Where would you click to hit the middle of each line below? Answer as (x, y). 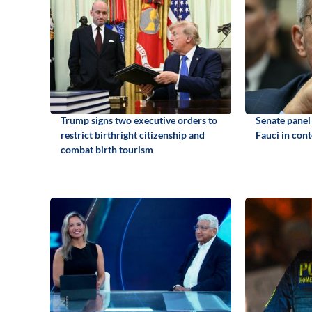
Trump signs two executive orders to (139, 120)
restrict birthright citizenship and (133, 134)
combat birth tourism (107, 149)
